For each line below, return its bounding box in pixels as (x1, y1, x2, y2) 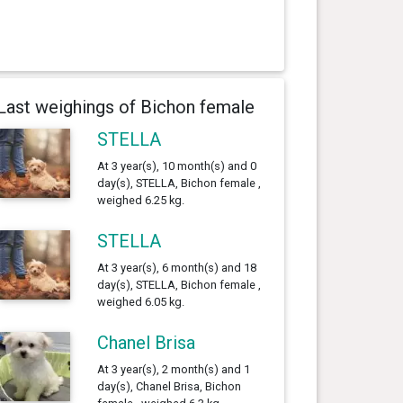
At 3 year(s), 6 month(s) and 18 (96, 260, 256, 274)
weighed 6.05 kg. (96, 294, 184, 309)
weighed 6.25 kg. (96, 193, 184, 207)
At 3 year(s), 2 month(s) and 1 (96, 362, 250, 376)
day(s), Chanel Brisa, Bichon (96, 379, 241, 393)
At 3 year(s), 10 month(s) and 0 (96, 158, 256, 173)
